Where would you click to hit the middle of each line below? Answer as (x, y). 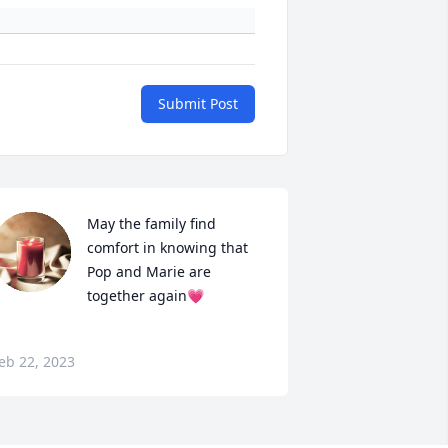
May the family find (151, 224)
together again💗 (145, 296)
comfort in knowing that (167, 248)
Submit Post (198, 104)
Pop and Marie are (148, 272)
